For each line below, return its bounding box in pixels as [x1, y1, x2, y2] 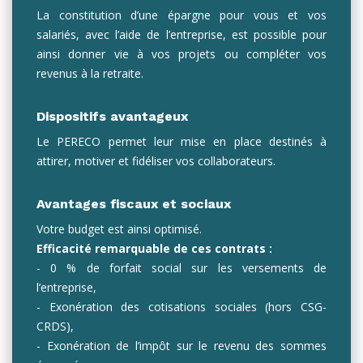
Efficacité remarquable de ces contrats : [36, 241, 272, 256]
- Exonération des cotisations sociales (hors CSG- [36, 299, 327, 314]
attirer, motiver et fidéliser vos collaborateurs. [36, 153, 275, 169]
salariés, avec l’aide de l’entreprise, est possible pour [36, 27, 327, 42]
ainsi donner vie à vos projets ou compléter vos [36, 46, 327, 62]
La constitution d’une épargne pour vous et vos [36, 7, 327, 23]
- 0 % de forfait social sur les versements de [36, 260, 327, 275]
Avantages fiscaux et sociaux [36, 196, 231, 211]
